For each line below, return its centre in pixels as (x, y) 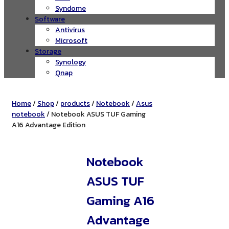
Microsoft (71, 40)
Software (50, 19)
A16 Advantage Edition (49, 125)
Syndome (71, 8)
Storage (48, 51)
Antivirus (70, 30)
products (75, 103)
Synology (71, 62)
